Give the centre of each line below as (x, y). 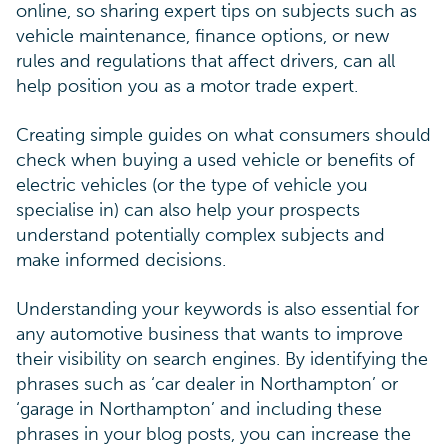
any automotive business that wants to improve (209, 334)
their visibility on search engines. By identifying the (222, 359)
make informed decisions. (121, 260)
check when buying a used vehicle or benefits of (215, 160)
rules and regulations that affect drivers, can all (205, 61)
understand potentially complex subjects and (200, 235)
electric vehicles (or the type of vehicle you (192, 185)
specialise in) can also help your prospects (188, 210)
